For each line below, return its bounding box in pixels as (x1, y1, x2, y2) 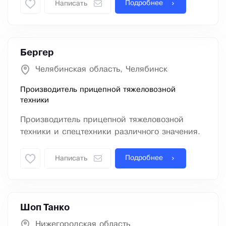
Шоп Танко (20, 204, 70, 212)
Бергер (20, 49, 54, 58)
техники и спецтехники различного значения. (20, 128, 200, 136)
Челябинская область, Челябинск (35, 66, 167, 74)
